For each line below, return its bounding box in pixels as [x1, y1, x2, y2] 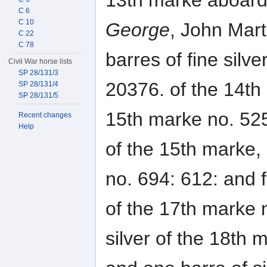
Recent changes [18, 111, 72, 119]
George [105, 19, 170, 41]
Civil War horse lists [8, 57, 73, 66]
